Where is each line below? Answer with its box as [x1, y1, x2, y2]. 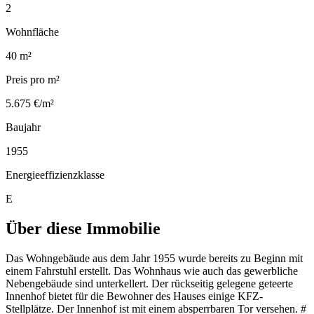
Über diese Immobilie [6, 219, 161, 238]
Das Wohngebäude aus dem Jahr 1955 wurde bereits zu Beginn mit [6, 252, 303, 264]
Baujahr [6, 121, 41, 133]
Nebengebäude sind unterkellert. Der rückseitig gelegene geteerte [6, 277, 293, 289]
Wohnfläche [6, 25, 59, 38]
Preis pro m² [6, 73, 60, 86]
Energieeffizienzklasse [6, 168, 104, 181]
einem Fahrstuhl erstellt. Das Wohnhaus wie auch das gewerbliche [6, 264, 298, 277]
